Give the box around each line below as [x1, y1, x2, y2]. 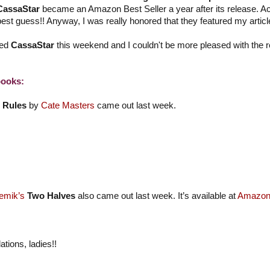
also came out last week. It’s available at [75, 190, 237, 201]
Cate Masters [40, 101, 95, 111]
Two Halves [27, 190, 75, 201]
